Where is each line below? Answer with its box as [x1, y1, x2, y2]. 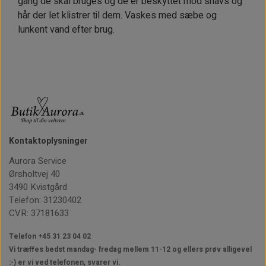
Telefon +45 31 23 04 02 [9, 230, 91, 242]
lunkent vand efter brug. [18, 22, 115, 37]
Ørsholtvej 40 [9, 167, 60, 180]
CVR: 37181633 [9, 206, 69, 220]
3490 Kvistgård [9, 180, 67, 194]
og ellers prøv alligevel [170, 243, 252, 255]
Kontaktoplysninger [9, 134, 88, 147]
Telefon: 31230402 [9, 193, 81, 207]
